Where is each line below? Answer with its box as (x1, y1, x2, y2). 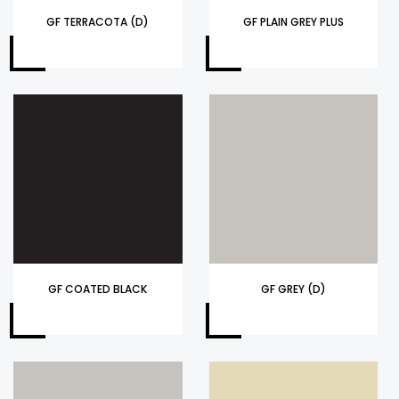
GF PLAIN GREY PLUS (242, 14, 344, 30)
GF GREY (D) (260, 281, 326, 297)
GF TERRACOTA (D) (46, 14, 150, 30)
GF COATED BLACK (48, 281, 148, 297)
